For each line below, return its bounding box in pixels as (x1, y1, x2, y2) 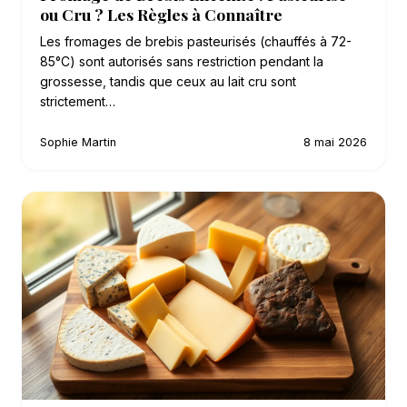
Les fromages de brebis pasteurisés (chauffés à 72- (40, 34, 352, 50)
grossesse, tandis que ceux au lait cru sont (40, 74, 296, 90)
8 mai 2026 (303, 135, 367, 150)
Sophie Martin (40, 135, 116, 150)
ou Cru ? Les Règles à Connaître (40, 4, 283, 25)
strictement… (40, 94, 115, 110)
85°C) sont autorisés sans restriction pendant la (40, 54, 323, 70)
